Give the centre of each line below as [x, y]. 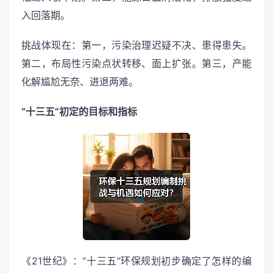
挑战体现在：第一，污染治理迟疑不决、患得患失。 [136, 45]
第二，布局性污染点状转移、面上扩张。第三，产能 [136, 63]
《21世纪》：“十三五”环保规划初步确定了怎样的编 [136, 261]
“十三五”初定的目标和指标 [79, 111]
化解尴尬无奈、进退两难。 [80, 81]
